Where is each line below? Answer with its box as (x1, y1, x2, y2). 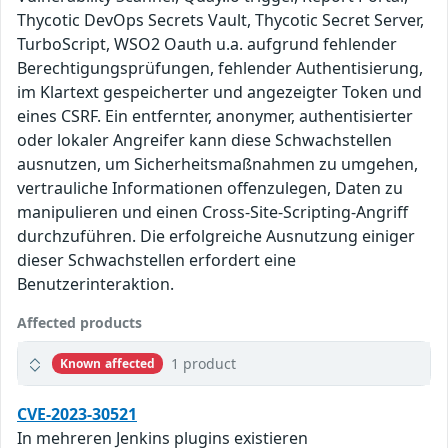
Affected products (17, 313, 142, 333)
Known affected (59, 354, 156, 372)
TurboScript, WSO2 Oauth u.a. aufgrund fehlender (17, 33, 397, 56)
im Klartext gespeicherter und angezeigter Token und (17, 81, 422, 104)
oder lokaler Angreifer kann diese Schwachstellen (17, 129, 392, 152)
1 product (171, 354, 237, 374)
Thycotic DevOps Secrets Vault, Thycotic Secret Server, (17, 9, 424, 32)
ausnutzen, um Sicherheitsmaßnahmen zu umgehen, (17, 153, 418, 176)
